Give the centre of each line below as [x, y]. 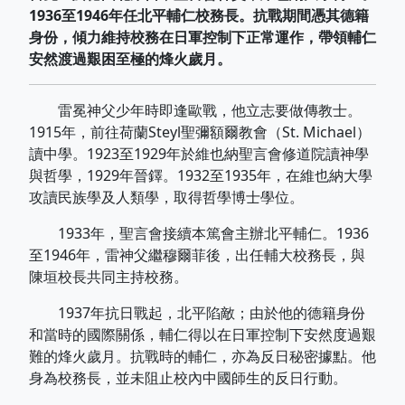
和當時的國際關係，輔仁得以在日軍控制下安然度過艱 [202, 334]
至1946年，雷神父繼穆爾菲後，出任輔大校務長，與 [197, 255]
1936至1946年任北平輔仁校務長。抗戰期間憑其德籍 [199, 15]
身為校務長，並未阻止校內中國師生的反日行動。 [188, 378]
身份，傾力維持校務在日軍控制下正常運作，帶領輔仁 [202, 37]
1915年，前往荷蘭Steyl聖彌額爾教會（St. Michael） [200, 132]
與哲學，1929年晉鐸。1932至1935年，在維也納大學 [201, 175]
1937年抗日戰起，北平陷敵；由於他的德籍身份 [197, 313]
